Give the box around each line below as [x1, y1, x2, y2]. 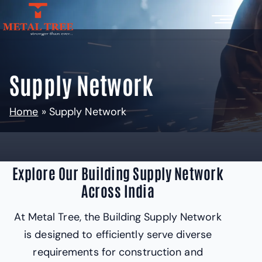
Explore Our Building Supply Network [12, 163, 224, 182]
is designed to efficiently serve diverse [24, 227, 212, 242]
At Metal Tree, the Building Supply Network [14, 210, 222, 225]
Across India [81, 181, 155, 200]
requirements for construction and [33, 245, 203, 260]
